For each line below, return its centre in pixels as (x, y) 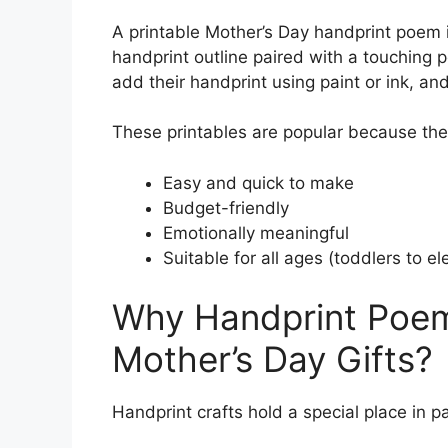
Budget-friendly (226, 207)
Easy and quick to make (258, 182)
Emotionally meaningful (256, 232)
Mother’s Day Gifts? (272, 359)
